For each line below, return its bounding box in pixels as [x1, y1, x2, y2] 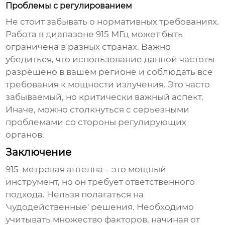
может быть [129, 29, 183, 40]
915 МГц [96, 29, 130, 40]
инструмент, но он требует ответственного [6, 177, 195, 187]
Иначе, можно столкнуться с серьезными [6, 104, 190, 115]
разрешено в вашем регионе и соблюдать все [6, 67, 213, 77]
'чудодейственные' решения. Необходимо [6, 202, 194, 212]
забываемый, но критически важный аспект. [6, 92, 204, 102]
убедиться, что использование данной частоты [6, 54, 215, 65]
